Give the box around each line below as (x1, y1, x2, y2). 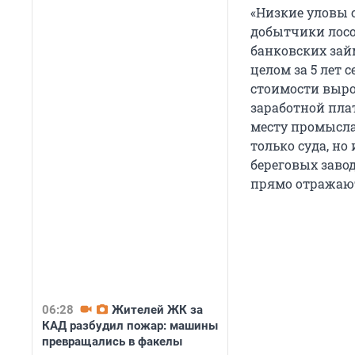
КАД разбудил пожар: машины (42, 319, 218, 333)
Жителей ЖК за (112, 303, 203, 317)
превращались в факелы (42, 334, 182, 349)
